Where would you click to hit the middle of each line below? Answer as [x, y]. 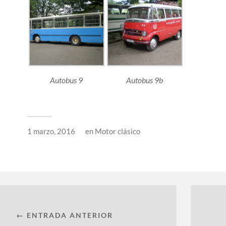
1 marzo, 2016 [51, 131]
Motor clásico [118, 131]
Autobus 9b [145, 80]
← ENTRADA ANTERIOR [65, 215]
